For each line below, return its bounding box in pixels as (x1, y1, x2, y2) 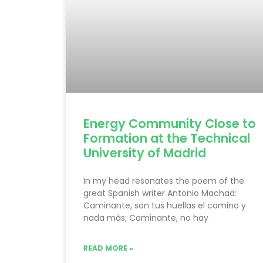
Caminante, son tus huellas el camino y (83, 199, 246, 211)
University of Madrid (83, 144, 206, 161)
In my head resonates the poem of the (83, 174, 244, 187)
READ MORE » (83, 242, 133, 253)
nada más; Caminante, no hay (83, 211, 208, 224)
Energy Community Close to (83, 114, 256, 132)
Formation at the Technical (83, 129, 250, 147)
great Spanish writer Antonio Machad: (83, 187, 237, 199)
